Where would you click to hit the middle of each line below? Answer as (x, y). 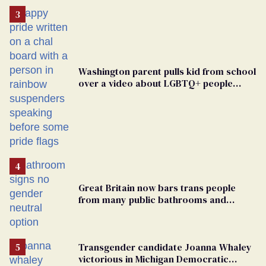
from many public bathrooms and (152, 199)
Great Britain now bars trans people (157, 187)
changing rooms (114, 211)
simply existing (111, 95)
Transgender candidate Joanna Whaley (165, 247)
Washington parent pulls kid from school (167, 71)
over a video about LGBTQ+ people (156, 83)
